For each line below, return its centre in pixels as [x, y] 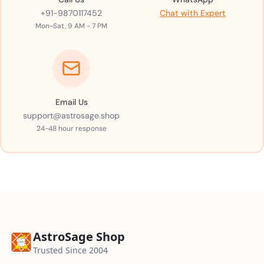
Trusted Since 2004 [70, 250]
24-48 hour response [71, 128]
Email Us [71, 102]
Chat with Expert [193, 13]
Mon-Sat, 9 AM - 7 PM [71, 26]
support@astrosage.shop [71, 115]
